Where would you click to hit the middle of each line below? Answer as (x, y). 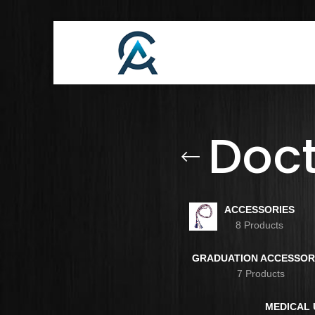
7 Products (261, 274)
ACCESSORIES (260, 209)
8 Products (260, 225)
